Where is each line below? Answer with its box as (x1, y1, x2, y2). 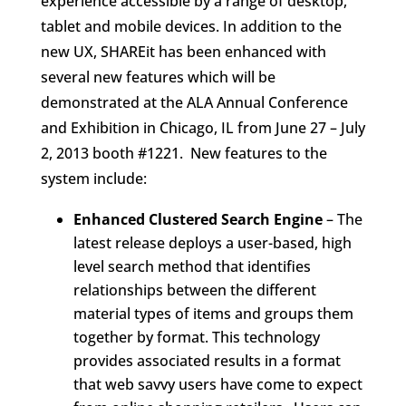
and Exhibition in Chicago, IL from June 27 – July (40, 118, 365, 138)
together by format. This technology (72, 327, 320, 347)
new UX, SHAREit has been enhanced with (40, 42, 326, 62)
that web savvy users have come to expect (72, 374, 362, 394)
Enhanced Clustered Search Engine (72, 209, 323, 229)
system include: (40, 169, 147, 188)
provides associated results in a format (72, 351, 341, 371)
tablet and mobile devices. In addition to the (40, 16, 342, 36)
